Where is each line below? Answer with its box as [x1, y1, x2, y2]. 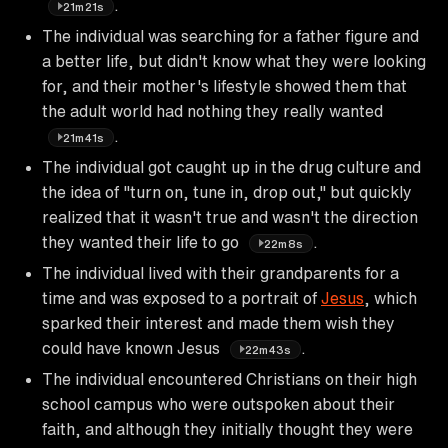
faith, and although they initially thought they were [42, 420, 413, 437]
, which [364, 289, 417, 306]
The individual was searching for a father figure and [42, 27, 419, 44]
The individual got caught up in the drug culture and [42, 158, 421, 175]
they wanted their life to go [42, 233, 243, 250]
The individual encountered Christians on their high [42, 370, 417, 387]
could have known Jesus [42, 339, 224, 356]
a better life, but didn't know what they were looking [42, 52, 426, 69]
